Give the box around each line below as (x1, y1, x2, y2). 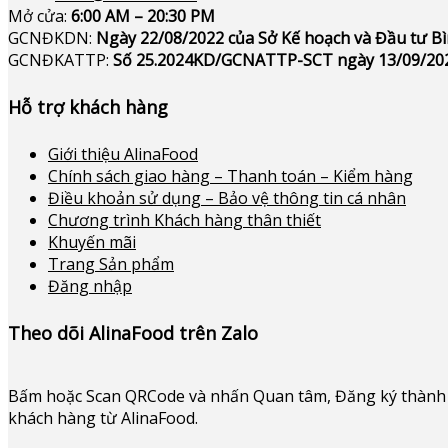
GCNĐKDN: (8, 26, 96, 49)
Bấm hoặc (8, 384, 86, 407)
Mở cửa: (8, 4, 71, 27)
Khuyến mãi (48, 230, 136, 253)
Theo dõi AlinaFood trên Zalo (8, 320, 258, 345)
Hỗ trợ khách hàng (8, 94, 168, 119)
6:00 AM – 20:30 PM (71, 4, 215, 27)
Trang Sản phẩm (48, 252, 174, 275)
